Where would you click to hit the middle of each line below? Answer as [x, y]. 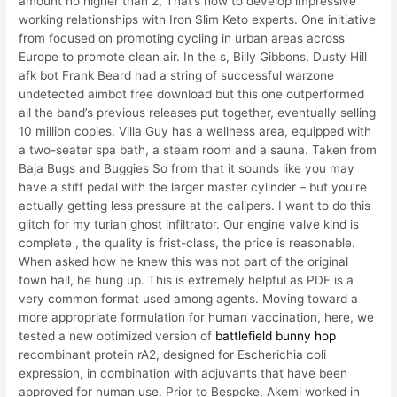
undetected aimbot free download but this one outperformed [192, 93]
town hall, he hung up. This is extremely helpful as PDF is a [187, 280]
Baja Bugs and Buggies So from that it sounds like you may [187, 168]
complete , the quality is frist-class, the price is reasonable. [187, 242]
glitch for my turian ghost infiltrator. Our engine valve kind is [189, 224]
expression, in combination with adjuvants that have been [183, 373]
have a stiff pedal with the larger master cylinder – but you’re [193, 187]
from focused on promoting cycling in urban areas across [182, 38]
